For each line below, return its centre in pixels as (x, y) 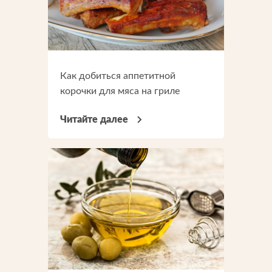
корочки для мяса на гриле (120, 91)
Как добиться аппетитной (118, 76)
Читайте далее (94, 120)
